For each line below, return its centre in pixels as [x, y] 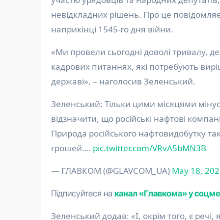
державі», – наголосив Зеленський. [123, 82]
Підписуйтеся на [83, 194]
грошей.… [72, 148]
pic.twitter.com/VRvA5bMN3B [150, 148]
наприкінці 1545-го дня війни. [112, 29]
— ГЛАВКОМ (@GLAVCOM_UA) [111, 171]
